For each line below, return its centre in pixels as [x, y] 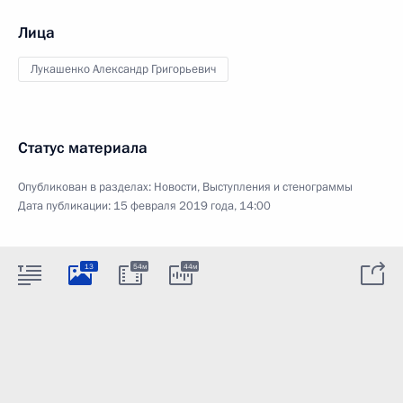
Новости [175, 187]
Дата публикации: [66, 206]
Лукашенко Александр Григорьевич [123, 69]
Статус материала [83, 148]
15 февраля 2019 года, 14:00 [192, 206]
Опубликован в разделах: [86, 187]
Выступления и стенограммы [278, 187]
